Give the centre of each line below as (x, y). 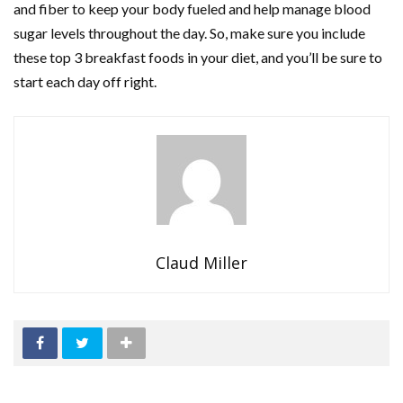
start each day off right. (85, 82)
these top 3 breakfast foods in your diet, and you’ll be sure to (198, 58)
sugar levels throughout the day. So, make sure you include (189, 33)
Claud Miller (201, 263)
